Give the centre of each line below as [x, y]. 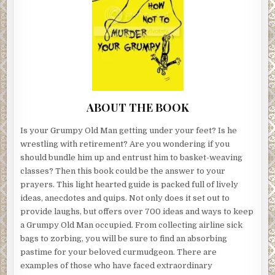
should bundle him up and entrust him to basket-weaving [132, 157]
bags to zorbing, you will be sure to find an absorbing [124, 238]
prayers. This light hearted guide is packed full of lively [130, 184]
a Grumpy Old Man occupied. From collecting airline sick [132, 225]
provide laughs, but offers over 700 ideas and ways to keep [137, 211]
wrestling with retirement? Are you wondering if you [125, 144]
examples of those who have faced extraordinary [117, 265]
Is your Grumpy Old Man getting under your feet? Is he [129, 130]
